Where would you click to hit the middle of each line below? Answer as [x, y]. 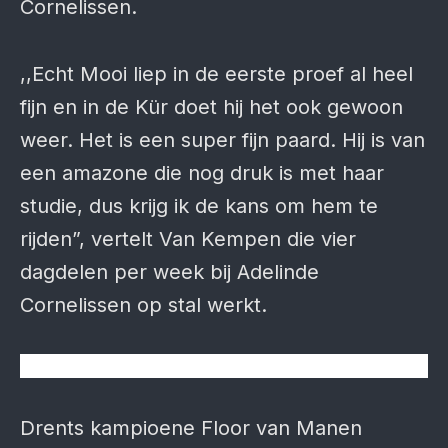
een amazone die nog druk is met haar [202, 173]
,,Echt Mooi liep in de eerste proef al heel [216, 74]
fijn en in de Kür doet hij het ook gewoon [211, 107]
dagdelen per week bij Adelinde [169, 272]
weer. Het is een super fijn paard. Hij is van [222, 140]
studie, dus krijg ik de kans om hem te [199, 206]
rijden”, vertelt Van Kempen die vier [188, 239]
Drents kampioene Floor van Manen [191, 428]
